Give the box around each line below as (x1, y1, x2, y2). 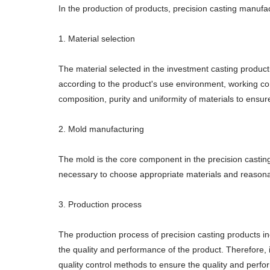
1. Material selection (58, 34, 135, 43)
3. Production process (58, 199, 142, 209)
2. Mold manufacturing (58, 124, 144, 134)
